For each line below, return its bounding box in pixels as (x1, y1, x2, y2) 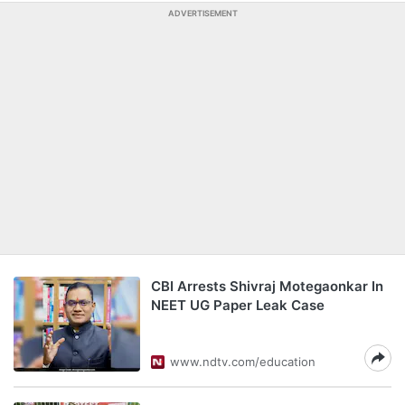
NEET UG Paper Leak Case (151, 297, 325, 314)
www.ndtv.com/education (170, 354, 316, 369)
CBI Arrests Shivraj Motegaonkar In (151, 278, 383, 295)
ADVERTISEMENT (167, 8, 238, 18)
